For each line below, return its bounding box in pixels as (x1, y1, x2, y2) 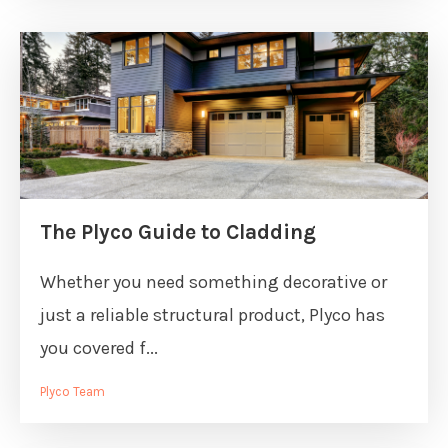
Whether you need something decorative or (40, 271, 387, 293)
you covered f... (40, 337, 158, 359)
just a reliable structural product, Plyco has (40, 304, 385, 326)
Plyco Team (40, 384, 105, 399)
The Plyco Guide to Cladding (40, 220, 316, 244)
